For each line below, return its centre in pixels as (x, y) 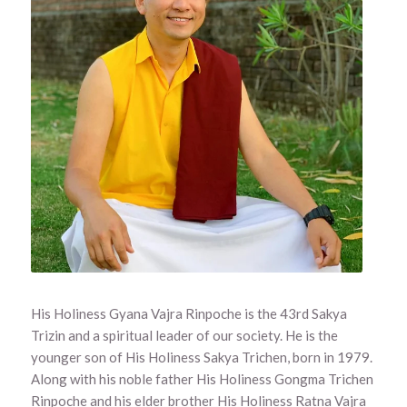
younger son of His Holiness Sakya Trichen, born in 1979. (203, 357)
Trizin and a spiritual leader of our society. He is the (184, 335)
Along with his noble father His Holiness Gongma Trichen (202, 378)
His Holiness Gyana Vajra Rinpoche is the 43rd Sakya (189, 313)
